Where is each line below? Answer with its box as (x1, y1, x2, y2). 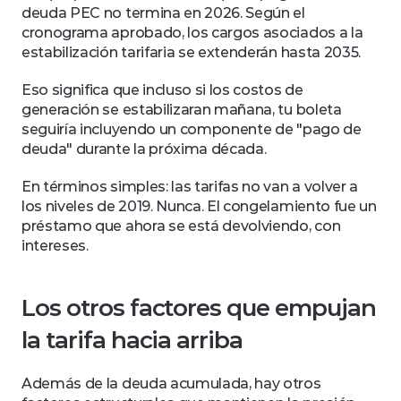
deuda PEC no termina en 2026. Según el (21, 4, 305, 21)
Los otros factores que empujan (21, 294, 376, 322)
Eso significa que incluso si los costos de (21, 81, 303, 98)
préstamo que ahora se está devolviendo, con (21, 218, 341, 235)
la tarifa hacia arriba (21, 326, 243, 354)
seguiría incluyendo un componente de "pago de (21, 121, 362, 138)
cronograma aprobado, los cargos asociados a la (21, 24, 363, 41)
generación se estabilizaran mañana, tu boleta (21, 101, 342, 118)
